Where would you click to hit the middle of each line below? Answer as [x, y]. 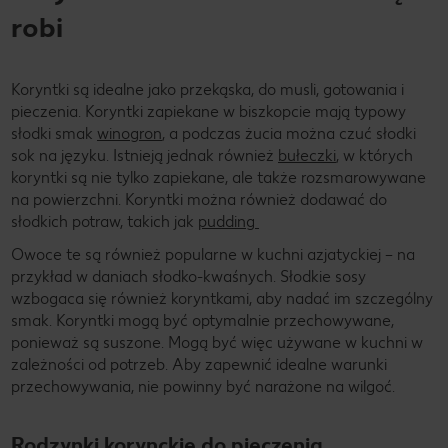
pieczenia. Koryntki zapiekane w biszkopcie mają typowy [208, 111]
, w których [374, 155]
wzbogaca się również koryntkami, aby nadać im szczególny [222, 298]
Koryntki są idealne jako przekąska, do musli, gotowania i [207, 89]
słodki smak [54, 133]
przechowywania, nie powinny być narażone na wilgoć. [203, 386]
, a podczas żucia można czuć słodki [289, 133]
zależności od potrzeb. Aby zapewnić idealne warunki [199, 364]
